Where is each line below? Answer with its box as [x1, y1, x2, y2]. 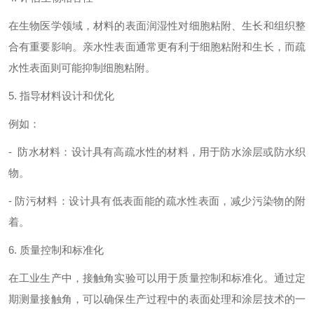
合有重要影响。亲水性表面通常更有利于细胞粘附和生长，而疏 [8, 41, 306, 53]
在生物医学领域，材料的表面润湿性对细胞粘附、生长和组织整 [8, 20, 306, 32]
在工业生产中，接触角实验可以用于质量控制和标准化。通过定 [8, 272, 306, 284]
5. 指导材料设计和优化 [8, 90, 114, 102]
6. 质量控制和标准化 [8, 244, 104, 256]
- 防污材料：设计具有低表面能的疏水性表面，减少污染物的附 [8, 195, 306, 207]
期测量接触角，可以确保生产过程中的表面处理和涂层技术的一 [8, 293, 306, 305]
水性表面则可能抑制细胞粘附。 [8, 62, 156, 74]
